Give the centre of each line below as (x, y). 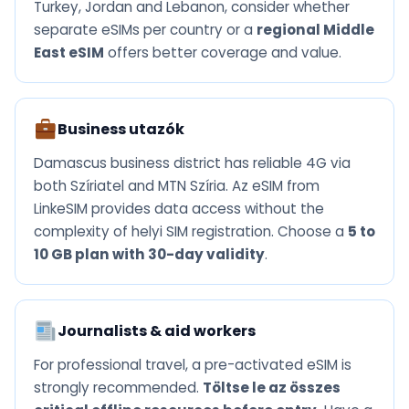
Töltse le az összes (272, 388)
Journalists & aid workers (156, 331)
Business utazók (121, 130)
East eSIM (69, 53)
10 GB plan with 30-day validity (149, 255)
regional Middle (315, 30)
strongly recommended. (118, 388)
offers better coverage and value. (223, 53)
